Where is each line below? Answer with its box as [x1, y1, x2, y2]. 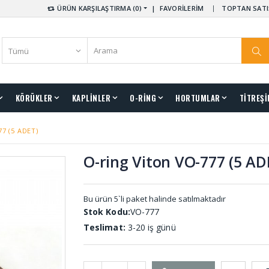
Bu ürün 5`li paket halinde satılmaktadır [83, 193, 226, 204]
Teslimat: [83, 221, 125, 233]
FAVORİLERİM [159, 4, 204, 13]
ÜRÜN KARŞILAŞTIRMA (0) [55, 4, 142, 13]
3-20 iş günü [125, 221, 176, 233]
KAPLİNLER [71, 91, 110, 104]
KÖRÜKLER [15, 91, 53, 104]
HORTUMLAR [175, 91, 220, 104]
